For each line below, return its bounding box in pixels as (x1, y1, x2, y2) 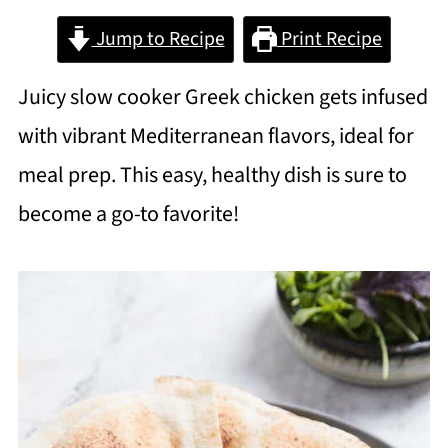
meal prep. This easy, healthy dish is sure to (17, 159, 407, 192)
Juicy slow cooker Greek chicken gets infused (17, 81, 428, 114)
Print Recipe (277, 25, 383, 54)
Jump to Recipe (91, 25, 225, 54)
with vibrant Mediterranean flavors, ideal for (17, 120, 414, 153)
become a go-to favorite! (17, 198, 239, 231)
